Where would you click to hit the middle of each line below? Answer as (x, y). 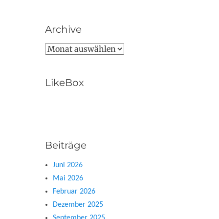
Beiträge (66, 145)
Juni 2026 (68, 165)
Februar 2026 (74, 192)
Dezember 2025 (78, 205)
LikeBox (65, 83)
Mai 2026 (68, 178)
